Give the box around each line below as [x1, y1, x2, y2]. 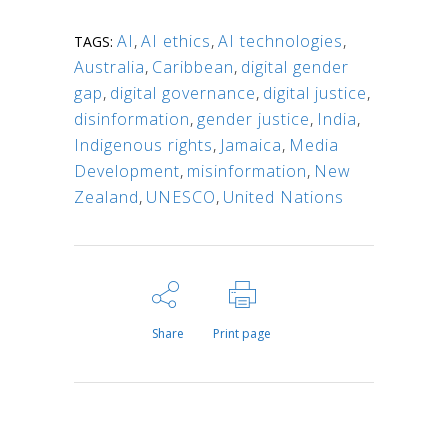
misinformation [187, 159, 307, 182]
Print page [213, 324, 271, 342]
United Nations [223, 185, 344, 208]
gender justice [197, 107, 310, 130]
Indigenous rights [74, 133, 213, 156]
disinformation [74, 107, 190, 130]
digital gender [241, 55, 349, 78]
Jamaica [220, 133, 282, 156]
